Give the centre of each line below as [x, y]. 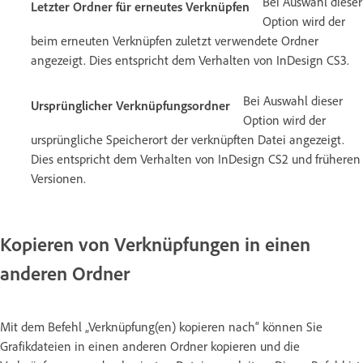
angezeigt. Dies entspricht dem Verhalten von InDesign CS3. [190, 60]
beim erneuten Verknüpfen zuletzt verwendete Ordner [175, 40]
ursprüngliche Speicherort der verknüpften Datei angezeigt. [188, 139]
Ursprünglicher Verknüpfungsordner [130, 105]
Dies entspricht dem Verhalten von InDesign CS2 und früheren [196, 158]
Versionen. [58, 178]
